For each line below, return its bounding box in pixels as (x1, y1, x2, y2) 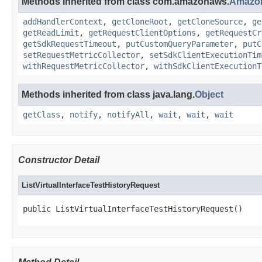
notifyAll (107, 110, 149, 119)
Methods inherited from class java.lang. (22, 89, 195, 99)
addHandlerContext (23, 17, 102, 26)
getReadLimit (23, 28, 79, 37)
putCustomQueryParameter (126, 39, 233, 49)
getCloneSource (177, 17, 243, 26)
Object (195, 89, 223, 99)
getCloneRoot (112, 17, 168, 26)
